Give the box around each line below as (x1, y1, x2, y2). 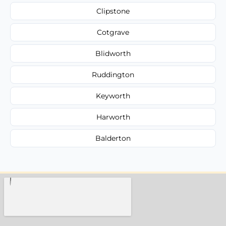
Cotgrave (97, 27, 129, 37)
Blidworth (95, 48, 131, 58)
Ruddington (92, 70, 134, 79)
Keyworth (96, 91, 130, 100)
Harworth (96, 112, 130, 122)
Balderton (95, 133, 131, 143)
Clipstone (96, 6, 130, 16)
